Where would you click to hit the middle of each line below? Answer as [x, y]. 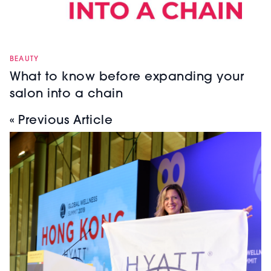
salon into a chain [66, 95]
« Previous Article [61, 121]
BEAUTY [24, 60]
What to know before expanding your [127, 78]
